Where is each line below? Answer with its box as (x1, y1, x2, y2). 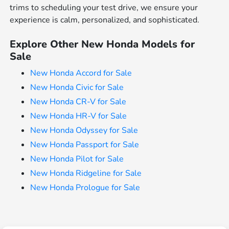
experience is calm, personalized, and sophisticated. (10, 14, 200, 26)
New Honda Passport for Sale (30, 139, 140, 150)
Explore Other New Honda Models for (10, 37, 195, 51)
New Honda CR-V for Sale (30, 96, 127, 107)
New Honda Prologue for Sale (30, 181, 141, 193)
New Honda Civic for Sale (30, 81, 124, 93)
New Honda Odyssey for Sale (30, 124, 139, 136)
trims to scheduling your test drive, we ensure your (10, 2, 198, 13)
